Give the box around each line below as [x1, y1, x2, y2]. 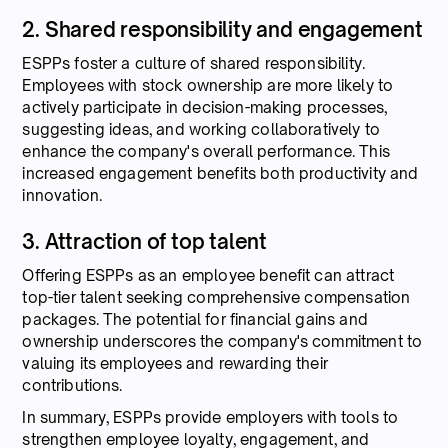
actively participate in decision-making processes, [22, 97, 388, 117]
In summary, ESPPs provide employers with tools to [22, 407, 399, 427]
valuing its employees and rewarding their [22, 353, 328, 373]
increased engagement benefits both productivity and [22, 163, 419, 183]
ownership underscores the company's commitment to [22, 331, 423, 351]
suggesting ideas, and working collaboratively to [22, 119, 381, 139]
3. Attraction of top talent [22, 228, 268, 254]
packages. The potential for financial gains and [22, 309, 368, 329]
